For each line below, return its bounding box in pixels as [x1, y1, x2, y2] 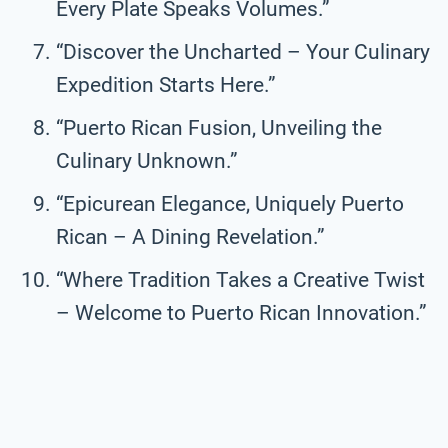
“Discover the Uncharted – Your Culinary [56, 39, 430, 64]
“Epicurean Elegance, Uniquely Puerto [56, 191, 404, 216]
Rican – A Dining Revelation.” [56, 224, 325, 249]
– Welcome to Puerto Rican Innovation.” [56, 300, 427, 325]
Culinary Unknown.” [56, 148, 238, 173]
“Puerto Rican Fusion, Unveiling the [56, 115, 382, 140]
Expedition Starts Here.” [56, 72, 276, 97]
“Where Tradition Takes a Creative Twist [56, 267, 425, 292]
